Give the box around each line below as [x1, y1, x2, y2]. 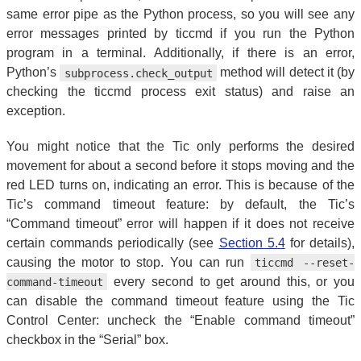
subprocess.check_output [64, 66, 213, 80]
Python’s [6, 65, 60, 80]
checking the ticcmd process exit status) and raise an [6, 85, 355, 99]
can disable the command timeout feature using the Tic [6, 293, 355, 308]
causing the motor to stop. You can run [6, 255, 251, 269]
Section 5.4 [218, 235, 285, 250]
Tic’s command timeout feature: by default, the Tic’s [6, 197, 355, 211]
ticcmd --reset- [255, 255, 355, 269]
